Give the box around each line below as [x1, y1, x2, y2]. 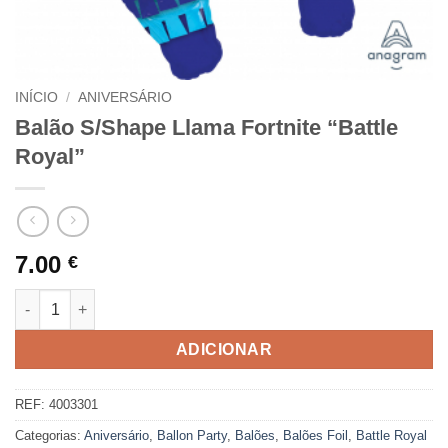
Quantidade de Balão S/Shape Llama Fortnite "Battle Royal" [14, 291, 422, 308]
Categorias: [15, 428, 84, 444]
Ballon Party [157, 428, 227, 444]
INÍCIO [15, 90, 58, 105]
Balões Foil [283, 428, 348, 444]
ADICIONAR [175, 340, 273, 358]
